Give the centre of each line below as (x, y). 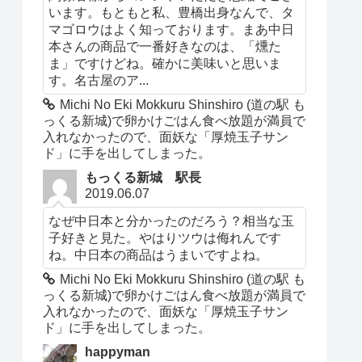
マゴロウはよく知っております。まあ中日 (172, 29)
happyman (118, 351)
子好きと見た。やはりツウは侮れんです (165, 237)
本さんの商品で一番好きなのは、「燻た (165, 46)
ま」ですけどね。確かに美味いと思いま (165, 63)
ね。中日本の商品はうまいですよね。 (159, 254)
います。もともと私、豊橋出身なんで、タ (172, 12)
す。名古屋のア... (99, 80)
